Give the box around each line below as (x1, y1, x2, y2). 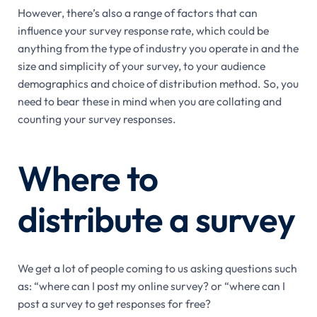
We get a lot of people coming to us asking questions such (17, 261, 297, 276)
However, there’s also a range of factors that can (17, 6, 258, 21)
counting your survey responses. (17, 112, 176, 127)
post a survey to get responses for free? (17, 296, 211, 311)
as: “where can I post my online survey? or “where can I (17, 279, 285, 294)
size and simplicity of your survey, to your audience (17, 59, 265, 74)
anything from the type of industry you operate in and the (17, 41, 299, 56)
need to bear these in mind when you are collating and (17, 94, 282, 109)
